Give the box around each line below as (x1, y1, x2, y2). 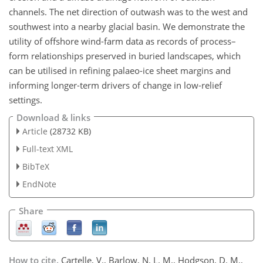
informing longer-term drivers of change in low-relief (9, 79, 222, 91)
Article (22, 126, 48, 137)
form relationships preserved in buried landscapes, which (9, 49, 241, 62)
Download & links (16, 112, 90, 124)
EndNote (22, 178, 56, 190)
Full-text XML (22, 143, 73, 155)
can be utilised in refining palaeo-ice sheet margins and (9, 64, 231, 76)
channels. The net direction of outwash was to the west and (9, 5, 248, 18)
